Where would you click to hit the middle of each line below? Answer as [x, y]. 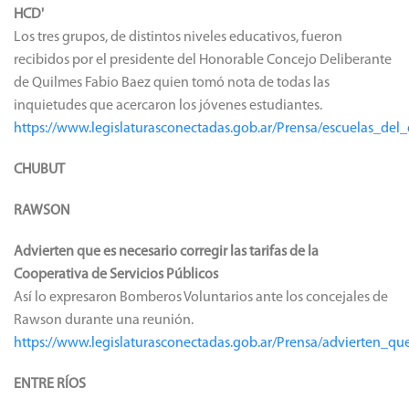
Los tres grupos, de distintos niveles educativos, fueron [178, 37]
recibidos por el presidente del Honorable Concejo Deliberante [203, 60]
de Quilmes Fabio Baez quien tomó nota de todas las [172, 83]
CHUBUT [39, 169]
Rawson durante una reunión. [104, 320]
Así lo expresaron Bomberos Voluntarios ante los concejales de [201, 297]
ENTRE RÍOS [50, 384]
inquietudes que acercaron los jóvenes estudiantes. [168, 105]
